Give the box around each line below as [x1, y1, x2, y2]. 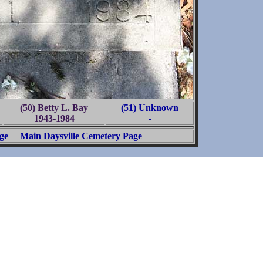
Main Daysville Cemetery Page [19, 131, 142, 141]
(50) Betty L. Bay [20, 103, 88, 113]
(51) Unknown [121, 103, 178, 113]
